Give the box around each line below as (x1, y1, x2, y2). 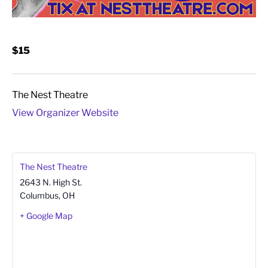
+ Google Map (20, 210, 72, 221)
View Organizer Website (12, 107, 118, 119)
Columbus (20, 190, 59, 200)
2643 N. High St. (20, 176, 82, 187)
